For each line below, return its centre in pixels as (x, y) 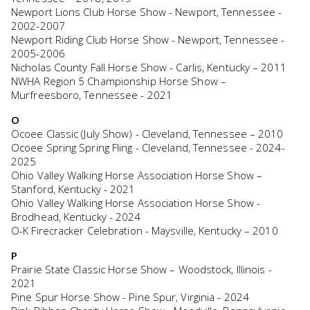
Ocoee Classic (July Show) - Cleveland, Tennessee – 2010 (147, 134)
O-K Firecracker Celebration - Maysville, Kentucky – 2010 (145, 231)
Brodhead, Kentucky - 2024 (76, 217)
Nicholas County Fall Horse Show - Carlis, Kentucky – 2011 (149, 67)
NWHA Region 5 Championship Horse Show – (119, 81)
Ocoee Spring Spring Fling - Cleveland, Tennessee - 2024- (148, 148)
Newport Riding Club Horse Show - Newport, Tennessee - (148, 40)
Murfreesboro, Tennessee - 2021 (92, 95)
